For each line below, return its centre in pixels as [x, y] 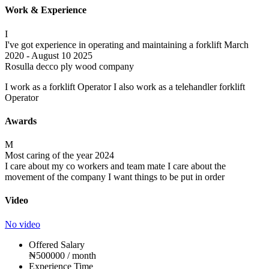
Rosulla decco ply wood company [69, 66]
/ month [80, 255]
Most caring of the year [49, 156]
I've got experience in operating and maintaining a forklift [113, 44]
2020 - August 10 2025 [49, 55]
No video [23, 224]
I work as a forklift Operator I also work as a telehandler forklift [125, 86]
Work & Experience [46, 10]
